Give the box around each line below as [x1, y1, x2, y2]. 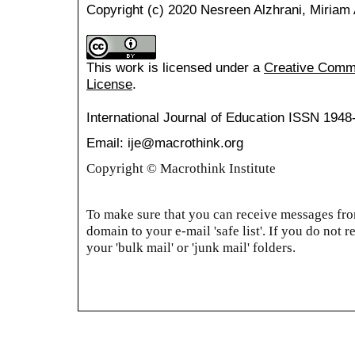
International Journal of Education [86, 109, 288, 126]
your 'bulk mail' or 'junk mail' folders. [86, 239, 296, 256]
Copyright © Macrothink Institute [86, 160, 279, 177]
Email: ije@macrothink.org [86, 135, 243, 151]
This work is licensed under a [86, 59, 264, 76]
